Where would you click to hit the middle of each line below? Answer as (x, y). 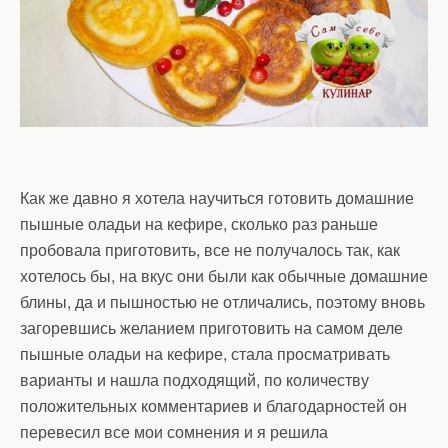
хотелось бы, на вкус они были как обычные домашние (224, 275)
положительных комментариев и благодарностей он (213, 405)
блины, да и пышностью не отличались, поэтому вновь (222, 301)
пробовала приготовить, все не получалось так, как (210, 249)
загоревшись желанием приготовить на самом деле (211, 327)
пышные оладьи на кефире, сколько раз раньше (199, 223)
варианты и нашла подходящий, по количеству (194, 379)
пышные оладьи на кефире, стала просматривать (205, 353)
